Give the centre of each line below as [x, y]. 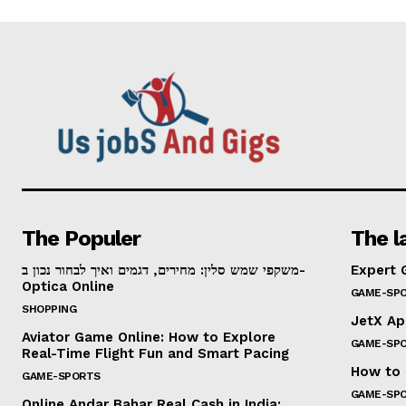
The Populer [81, 238]
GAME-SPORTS [61, 376]
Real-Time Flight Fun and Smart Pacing [155, 353]
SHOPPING [49, 309]
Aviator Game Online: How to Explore [149, 337]
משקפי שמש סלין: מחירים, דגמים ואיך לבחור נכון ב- [160, 270]
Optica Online [68, 286]
